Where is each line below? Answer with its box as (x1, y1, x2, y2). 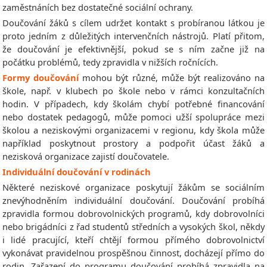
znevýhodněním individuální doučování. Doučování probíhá (2, 194, 265, 207)
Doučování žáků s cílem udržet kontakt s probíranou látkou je (2, 17, 265, 29)
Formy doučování (2, 72, 79, 84)
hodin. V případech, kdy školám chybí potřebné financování (2, 98, 265, 110)
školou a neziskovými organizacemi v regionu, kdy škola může (2, 124, 265, 136)
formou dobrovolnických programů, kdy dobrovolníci (42, 207, 265, 220)
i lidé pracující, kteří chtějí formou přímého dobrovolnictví (2, 234, 265, 246)
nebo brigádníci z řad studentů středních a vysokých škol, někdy (2, 221, 265, 233)
